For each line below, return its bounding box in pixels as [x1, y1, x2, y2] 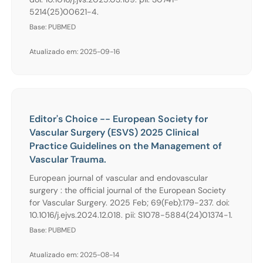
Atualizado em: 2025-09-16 [29, 46, 120, 56]
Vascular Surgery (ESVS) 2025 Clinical [29, 126, 199, 139]
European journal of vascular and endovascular [29, 172, 208, 183]
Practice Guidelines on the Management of [29, 139, 222, 152]
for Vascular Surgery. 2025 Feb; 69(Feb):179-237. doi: [29, 197, 230, 208]
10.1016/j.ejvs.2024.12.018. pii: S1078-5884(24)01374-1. [29, 209, 232, 220]
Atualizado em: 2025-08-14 [29, 249, 119, 259]
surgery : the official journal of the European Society [29, 184, 226, 195]
